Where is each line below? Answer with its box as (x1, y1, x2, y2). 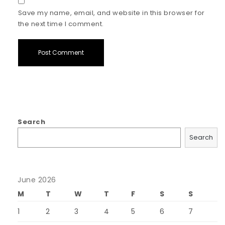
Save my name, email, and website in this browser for (18, 8, 205, 18)
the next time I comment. (18, 19, 104, 29)
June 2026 (18, 175, 56, 185)
